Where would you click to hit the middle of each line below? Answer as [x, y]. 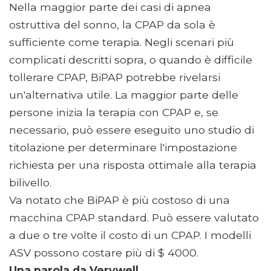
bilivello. [30, 183]
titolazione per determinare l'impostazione [123, 148]
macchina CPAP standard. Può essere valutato [134, 218]
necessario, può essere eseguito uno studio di [132, 130]
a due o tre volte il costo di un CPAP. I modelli [130, 235]
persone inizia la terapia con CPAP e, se [114, 113]
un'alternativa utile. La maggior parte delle [124, 95]
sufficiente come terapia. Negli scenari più [122, 42]
